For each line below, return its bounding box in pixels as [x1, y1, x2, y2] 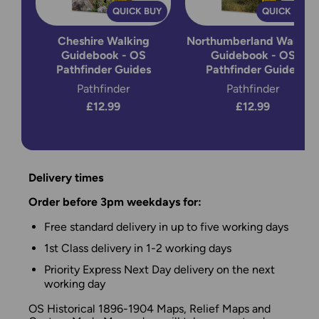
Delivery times [28, 171, 103, 185]
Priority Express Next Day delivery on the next [44, 263, 275, 277]
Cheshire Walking [57, 34, 150, 48]
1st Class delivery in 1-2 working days [44, 241, 231, 256]
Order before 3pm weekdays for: [28, 195, 202, 209]
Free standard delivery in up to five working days [44, 220, 288, 234]
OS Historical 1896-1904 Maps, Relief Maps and [28, 302, 271, 316]
